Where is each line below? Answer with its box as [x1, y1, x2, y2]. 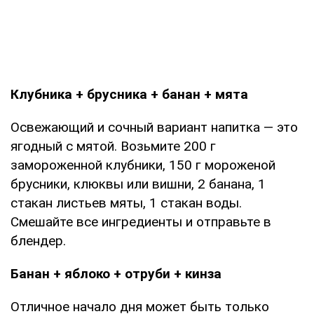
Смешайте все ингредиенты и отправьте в [11, 213, 271, 230]
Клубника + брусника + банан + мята [11, 86, 248, 102]
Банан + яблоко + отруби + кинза [11, 265, 221, 282]
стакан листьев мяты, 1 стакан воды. [11, 194, 242, 211]
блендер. [11, 232, 66, 249]
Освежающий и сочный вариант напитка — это [11, 118, 298, 135]
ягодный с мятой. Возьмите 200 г [11, 137, 216, 154]
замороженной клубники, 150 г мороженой [11, 156, 275, 173]
